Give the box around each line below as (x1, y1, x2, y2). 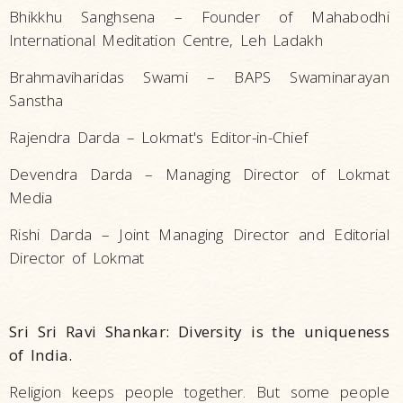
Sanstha (9, 90, 64, 112)
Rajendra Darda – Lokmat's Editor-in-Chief (9, 127, 309, 148)
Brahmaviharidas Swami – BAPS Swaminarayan (9, 67, 390, 88)
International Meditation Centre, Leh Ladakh (9, 30, 323, 51)
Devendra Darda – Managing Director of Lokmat (9, 164, 390, 185)
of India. (9, 345, 73, 366)
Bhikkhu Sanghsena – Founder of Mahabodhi (9, 6, 390, 28)
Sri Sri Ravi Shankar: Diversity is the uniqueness (9, 321, 390, 343)
